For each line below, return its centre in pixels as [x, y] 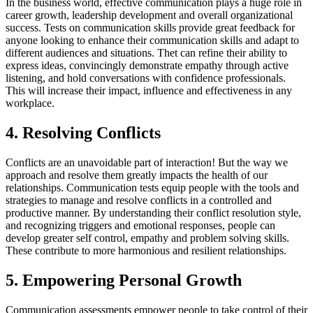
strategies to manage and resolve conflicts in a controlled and [139, 201]
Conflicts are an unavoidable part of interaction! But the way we [147, 163]
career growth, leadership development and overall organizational [149, 15]
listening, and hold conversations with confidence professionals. [146, 78]
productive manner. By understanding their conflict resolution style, [153, 213]
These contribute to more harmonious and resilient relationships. [146, 251]
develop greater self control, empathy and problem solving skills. [147, 238]
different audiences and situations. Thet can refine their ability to [146, 53]
